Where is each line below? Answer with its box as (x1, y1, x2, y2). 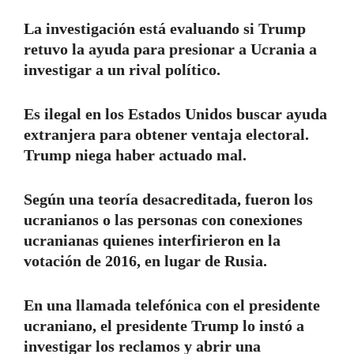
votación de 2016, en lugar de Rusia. (24, 251, 267, 269)
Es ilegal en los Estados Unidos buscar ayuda (24, 104, 327, 122)
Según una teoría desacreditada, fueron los (24, 190, 313, 208)
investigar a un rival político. (24, 60, 220, 78)
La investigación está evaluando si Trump (24, 19, 306, 37)
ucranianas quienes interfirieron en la (24, 231, 281, 249)
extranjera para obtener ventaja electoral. (24, 125, 309, 143)
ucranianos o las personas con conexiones (24, 210, 303, 228)
